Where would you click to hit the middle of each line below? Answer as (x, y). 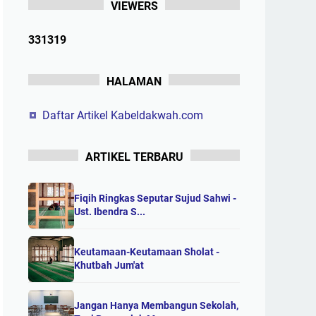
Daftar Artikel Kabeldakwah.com (123, 115)
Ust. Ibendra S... (110, 212)
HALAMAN (134, 81)
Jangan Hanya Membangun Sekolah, (156, 306)
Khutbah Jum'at (109, 266)
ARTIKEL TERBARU (134, 157)
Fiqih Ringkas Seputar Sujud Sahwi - (155, 199)
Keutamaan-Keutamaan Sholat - (147, 252)
